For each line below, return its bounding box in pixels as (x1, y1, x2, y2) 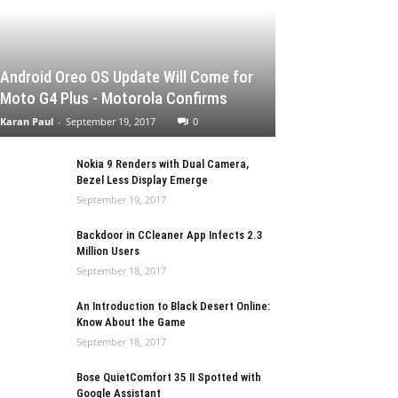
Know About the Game (76, 315, 186, 329)
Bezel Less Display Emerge (76, 173, 208, 187)
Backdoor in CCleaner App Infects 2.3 (76, 228, 263, 242)
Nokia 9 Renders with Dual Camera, (76, 157, 249, 171)
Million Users (76, 244, 139, 258)
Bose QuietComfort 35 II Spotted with (76, 370, 261, 384)
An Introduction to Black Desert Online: (76, 299, 270, 313)
